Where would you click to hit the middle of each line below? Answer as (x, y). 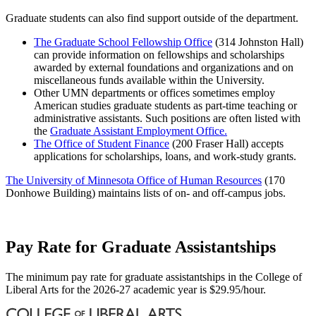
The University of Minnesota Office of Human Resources (134, 181)
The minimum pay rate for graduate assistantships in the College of (154, 277)
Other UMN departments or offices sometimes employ (154, 93)
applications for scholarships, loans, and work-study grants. (165, 157)
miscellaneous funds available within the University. (149, 80)
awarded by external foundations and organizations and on (164, 68)
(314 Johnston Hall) (258, 42)
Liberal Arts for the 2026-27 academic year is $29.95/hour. (136, 290)
